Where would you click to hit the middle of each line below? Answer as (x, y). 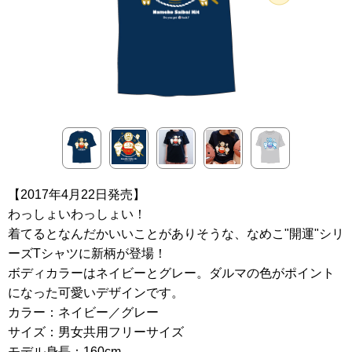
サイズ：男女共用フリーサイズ (96, 332)
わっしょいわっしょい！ (77, 214)
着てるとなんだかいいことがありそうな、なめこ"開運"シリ (176, 234)
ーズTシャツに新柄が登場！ (87, 253)
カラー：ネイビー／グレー (83, 312)
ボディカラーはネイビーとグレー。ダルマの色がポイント (171, 273)
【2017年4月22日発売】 (77, 194)
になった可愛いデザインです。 (96, 293)
